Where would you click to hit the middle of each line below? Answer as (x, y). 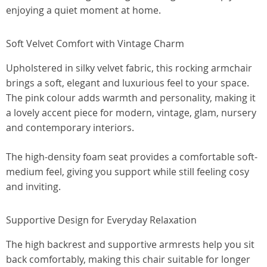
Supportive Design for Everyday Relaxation (101, 220)
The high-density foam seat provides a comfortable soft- (132, 157)
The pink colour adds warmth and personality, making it (131, 98)
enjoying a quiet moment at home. (83, 10)
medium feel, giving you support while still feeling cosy (128, 172)
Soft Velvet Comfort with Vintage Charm (95, 44)
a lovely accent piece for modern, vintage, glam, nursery (131, 113)
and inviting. (33, 187)
